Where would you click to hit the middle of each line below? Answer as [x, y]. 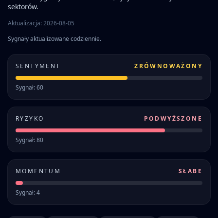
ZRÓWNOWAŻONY [168, 66]
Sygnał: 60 [29, 87]
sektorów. [23, 6]
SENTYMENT [38, 66]
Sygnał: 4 [28, 192]
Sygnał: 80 [29, 140]
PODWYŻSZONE [173, 118]
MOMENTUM [38, 171]
